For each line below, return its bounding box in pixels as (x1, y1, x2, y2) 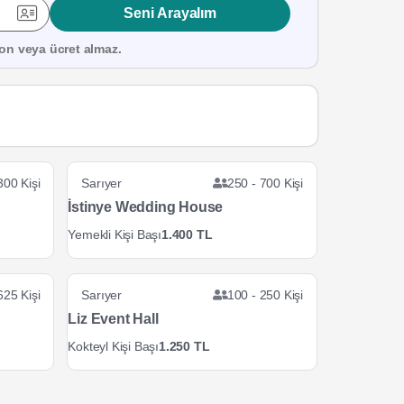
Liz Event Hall (68, 311, 159, 326)
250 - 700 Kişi (226, 176, 303, 190)
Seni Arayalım (124, 5, 216, 21)
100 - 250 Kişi (226, 288, 303, 302)
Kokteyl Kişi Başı (68, 339, 160, 353)
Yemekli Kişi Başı (68, 227, 162, 242)
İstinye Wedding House (68, 199, 224, 215)
